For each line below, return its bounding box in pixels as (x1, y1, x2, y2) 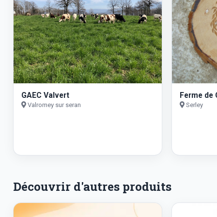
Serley (185, 101, 203, 108)
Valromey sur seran (26, 101, 81, 108)
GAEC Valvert (21, 90, 69, 100)
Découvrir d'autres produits (13, 178, 171, 194)
